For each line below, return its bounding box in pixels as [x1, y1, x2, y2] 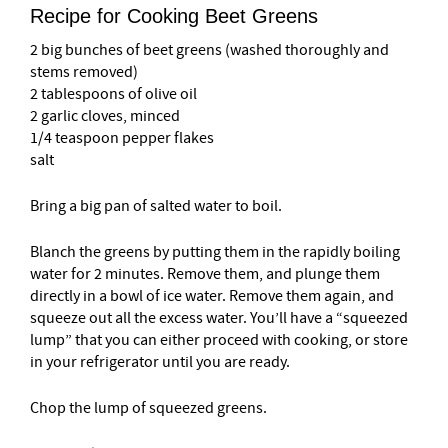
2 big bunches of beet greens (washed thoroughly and [30, 40, 389, 61]
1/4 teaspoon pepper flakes [30, 128, 214, 149]
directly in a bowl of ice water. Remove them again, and [30, 286, 394, 307]
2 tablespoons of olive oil [30, 84, 197, 105]
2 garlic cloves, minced [30, 106, 180, 127]
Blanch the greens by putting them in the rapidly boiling [30, 242, 400, 263]
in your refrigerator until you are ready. [30, 352, 290, 373]
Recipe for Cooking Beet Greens [30, 5, 318, 28]
